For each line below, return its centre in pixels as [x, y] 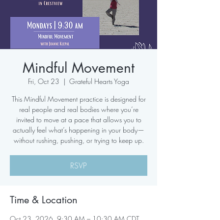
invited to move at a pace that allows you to [79, 120]
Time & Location [44, 200]
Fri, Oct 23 [44, 81]
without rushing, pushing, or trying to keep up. [79, 140]
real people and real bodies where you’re [79, 109]
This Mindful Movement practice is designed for [79, 99]
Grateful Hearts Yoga [99, 81]
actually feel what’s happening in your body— [79, 130]
